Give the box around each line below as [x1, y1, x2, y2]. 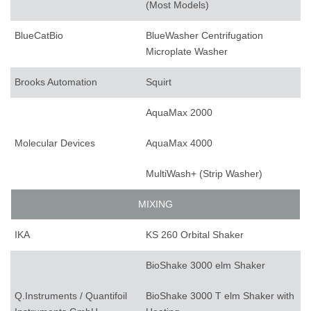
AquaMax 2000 [146, 107, 212, 119]
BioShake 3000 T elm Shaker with [146, 290, 294, 302]
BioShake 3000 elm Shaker [146, 260, 265, 271]
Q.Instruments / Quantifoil [15, 290, 127, 302]
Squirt [146, 76, 171, 88]
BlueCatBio [15, 30, 63, 42]
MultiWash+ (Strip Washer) [146, 168, 262, 180]
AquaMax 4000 [146, 137, 212, 149]
